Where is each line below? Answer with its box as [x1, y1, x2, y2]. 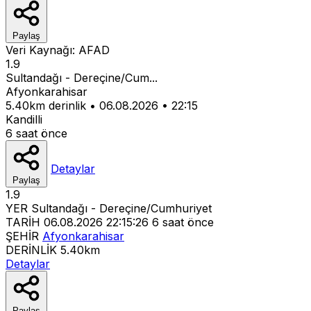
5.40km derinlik [6, 98, 86, 112]
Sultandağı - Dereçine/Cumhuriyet [31, 201, 212, 215]
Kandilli [6, 112, 42, 126]
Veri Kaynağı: [6, 42, 78, 57]
